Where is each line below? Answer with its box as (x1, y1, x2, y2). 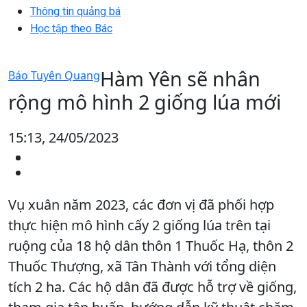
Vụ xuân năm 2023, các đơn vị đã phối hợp (8, 195, 274, 214)
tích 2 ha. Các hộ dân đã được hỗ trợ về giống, (8, 277, 297, 296)
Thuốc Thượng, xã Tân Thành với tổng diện (8, 256, 276, 275)
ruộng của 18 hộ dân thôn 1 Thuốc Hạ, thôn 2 (8, 236, 293, 255)
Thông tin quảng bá (30, 4, 121, 18)
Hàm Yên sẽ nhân (100, 64, 260, 92)
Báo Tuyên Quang (8, 67, 100, 83)
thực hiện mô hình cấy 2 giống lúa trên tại (8, 215, 271, 234)
